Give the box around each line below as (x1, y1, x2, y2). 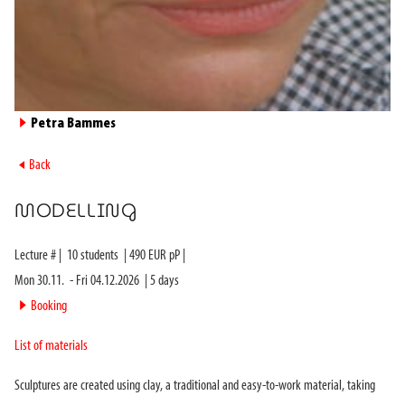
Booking (31, 298, 67, 314)
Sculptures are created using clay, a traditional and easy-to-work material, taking (14, 378, 375, 393)
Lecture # (14, 248, 59, 263)
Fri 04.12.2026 (76, 273, 139, 288)
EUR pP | (146, 248, 185, 263)
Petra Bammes (31, 116, 116, 131)
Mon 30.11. (14, 273, 64, 288)
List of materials (14, 338, 88, 353)
